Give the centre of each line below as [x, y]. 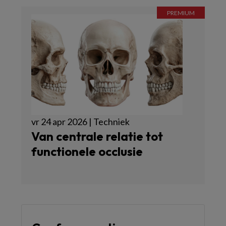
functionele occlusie [87, 151]
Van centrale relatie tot [97, 136]
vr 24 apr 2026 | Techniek [80, 122]
